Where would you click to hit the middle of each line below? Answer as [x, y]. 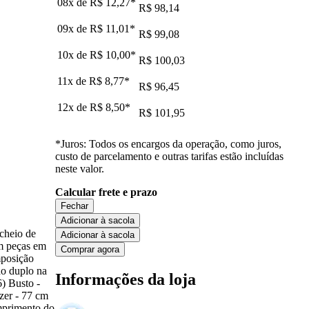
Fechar [74, 206]
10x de [73, 54]
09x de [73, 28]
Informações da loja [126, 279]
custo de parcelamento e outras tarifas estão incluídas [169, 156]
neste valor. [80, 168]
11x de [73, 81]
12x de [73, 107]
